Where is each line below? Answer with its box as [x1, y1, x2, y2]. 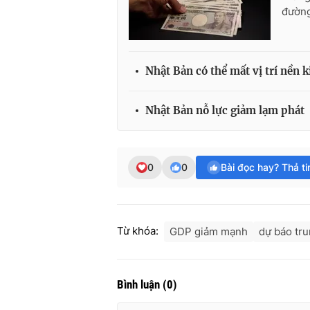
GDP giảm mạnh [170, 225, 248, 239]
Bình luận [117, 277, 163, 292]
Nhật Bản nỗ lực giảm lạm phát [145, 104, 304, 118]
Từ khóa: [117, 224, 158, 238]
